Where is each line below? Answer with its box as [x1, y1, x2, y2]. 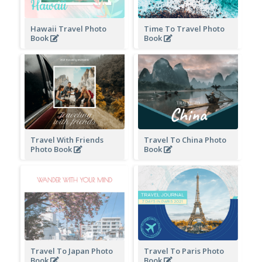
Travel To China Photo [143, 134, 226, 145]
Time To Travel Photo [143, 23, 225, 34]
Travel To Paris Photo [143, 245, 224, 256]
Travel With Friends [30, 134, 104, 145]
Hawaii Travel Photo [30, 23, 106, 34]
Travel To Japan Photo [30, 245, 113, 256]
